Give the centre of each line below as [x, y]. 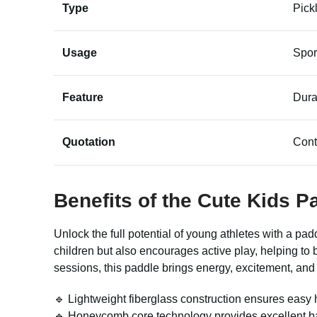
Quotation [89, 142]
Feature [83, 97]
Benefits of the [126, 201]
